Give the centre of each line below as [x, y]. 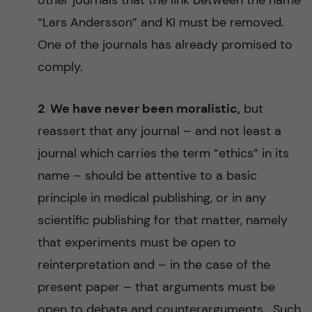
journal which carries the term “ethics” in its [163, 153]
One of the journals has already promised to [165, 45]
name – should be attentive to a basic [147, 175]
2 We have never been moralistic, [139, 109]
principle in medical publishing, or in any [151, 198]
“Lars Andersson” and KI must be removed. [161, 22]
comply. [62, 67]
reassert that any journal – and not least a [159, 131]
